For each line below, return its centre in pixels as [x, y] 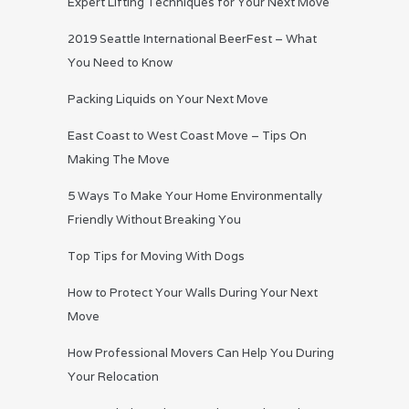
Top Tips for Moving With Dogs [156, 257]
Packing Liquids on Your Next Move [168, 100]
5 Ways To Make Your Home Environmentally [195, 196]
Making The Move [119, 160]
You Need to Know [120, 63]
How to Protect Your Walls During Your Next [193, 293]
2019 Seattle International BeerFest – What [192, 39]
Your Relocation [113, 377]
